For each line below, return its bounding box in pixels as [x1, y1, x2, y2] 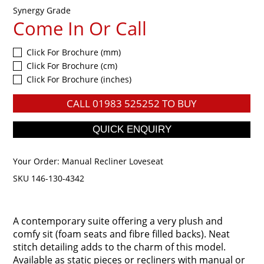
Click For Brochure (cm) [27, 60, 118, 71]
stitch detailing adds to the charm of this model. [13, 240, 226, 253]
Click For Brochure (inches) [27, 73, 132, 85]
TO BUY [160, 96, 197, 110]
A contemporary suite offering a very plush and [13, 214, 223, 227]
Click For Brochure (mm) [27, 46, 121, 58]
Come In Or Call [13, 15, 147, 41]
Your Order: [13, 155, 62, 167]
